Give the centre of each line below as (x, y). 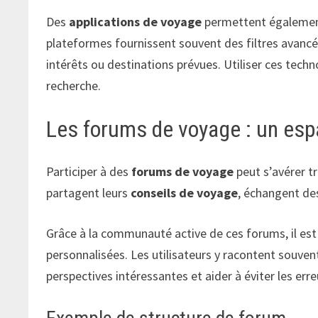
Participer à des (89, 172)
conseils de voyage (185, 193)
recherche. (74, 85)
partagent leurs (89, 193)
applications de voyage (136, 21)
